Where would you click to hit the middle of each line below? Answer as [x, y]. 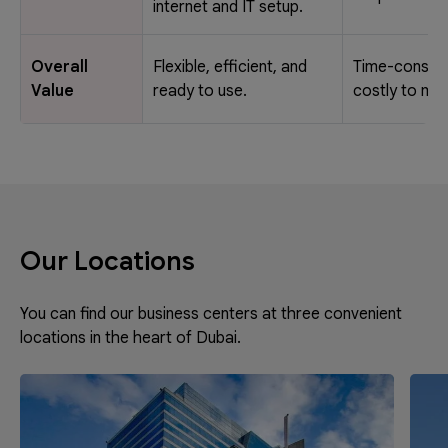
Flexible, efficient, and [230, 66]
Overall [59, 66]
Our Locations [107, 260]
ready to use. [200, 90]
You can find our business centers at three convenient [211, 313]
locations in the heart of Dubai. [130, 337]
